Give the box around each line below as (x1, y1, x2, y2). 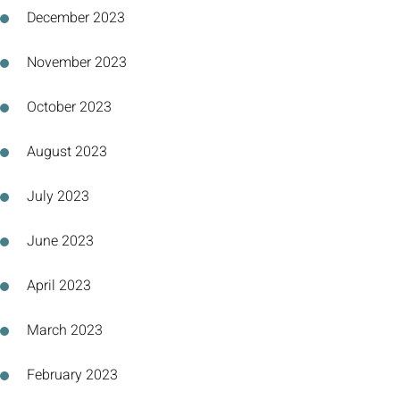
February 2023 (27, 364, 118, 386)
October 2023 (27, 96, 112, 118)
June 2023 (27, 230, 94, 252)
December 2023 (27, 7, 125, 29)
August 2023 (27, 141, 107, 162)
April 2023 (27, 275, 91, 296)
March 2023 (27, 320, 103, 341)
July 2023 (27, 186, 89, 207)
